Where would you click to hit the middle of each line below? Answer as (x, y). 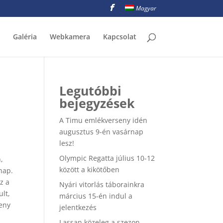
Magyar (146, 8)
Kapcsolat (119, 36)
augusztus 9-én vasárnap (102, 132)
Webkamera (70, 36)
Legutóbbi (91, 91)
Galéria (25, 36)
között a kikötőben (90, 169)
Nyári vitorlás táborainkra (102, 184)
